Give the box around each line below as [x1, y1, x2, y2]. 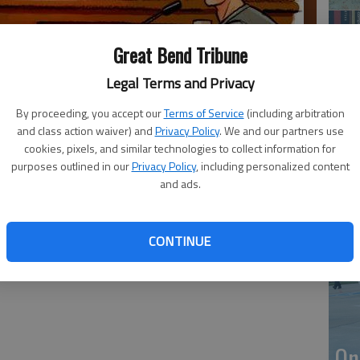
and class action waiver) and [16, 121, 153, 139]
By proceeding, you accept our [15, 104, 162, 121]
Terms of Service [163, 104, 244, 121]
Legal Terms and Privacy [105, 72, 255, 94]
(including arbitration [246, 104, 345, 121]
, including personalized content [195, 157, 350, 174]
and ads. [159, 174, 201, 192]
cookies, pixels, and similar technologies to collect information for [24, 139, 336, 157]
